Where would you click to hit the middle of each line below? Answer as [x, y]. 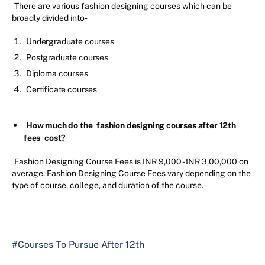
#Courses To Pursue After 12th [78, 245]
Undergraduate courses [71, 42]
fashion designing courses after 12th [166, 126]
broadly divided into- [50, 18]
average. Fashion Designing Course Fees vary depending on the [131, 174]
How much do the [60, 126]
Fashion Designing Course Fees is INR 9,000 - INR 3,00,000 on [131, 162]
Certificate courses [62, 90]
